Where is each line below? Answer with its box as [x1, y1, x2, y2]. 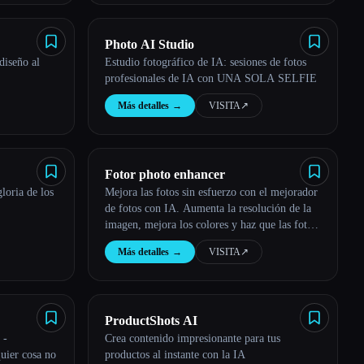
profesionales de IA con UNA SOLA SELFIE [105, 72, 317, 84]
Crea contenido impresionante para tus [105, 332, 280, 344]
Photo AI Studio [105, 37, 194, 51]
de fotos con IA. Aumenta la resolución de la [105, 202, 311, 214]
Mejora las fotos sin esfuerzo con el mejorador [105, 186, 318, 198]
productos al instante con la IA [105, 349, 245, 361]
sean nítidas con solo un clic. [105, 235, 236, 247]
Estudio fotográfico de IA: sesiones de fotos [105, 56, 306, 68]
